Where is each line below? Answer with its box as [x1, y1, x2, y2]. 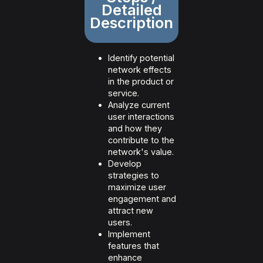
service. [108, 88, 139, 99]
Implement [108, 229, 150, 240]
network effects [108, 65, 171, 75]
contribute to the [108, 135, 174, 146]
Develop [108, 159, 141, 169]
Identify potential [108, 53, 174, 63]
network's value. [108, 147, 174, 157]
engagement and [108, 194, 176, 204]
